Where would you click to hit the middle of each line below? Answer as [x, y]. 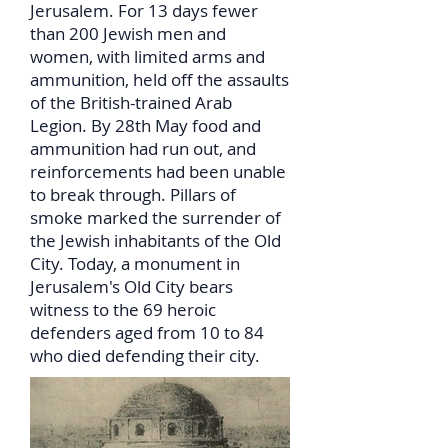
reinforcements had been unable [158, 171]
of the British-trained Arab [131, 102]
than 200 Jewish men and [128, 33]
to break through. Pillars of [133, 194]
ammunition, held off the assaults [159, 79]
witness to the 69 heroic [123, 309]
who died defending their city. [145, 355]
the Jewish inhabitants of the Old [155, 240]
